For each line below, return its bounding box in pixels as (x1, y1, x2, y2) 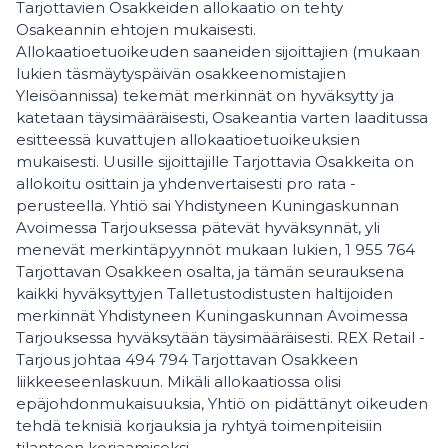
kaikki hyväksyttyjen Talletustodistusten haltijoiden (16, 284, 393, 303)
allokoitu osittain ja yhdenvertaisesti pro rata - (16, 174, 356, 193)
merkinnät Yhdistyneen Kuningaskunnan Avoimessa (16, 306, 408, 325)
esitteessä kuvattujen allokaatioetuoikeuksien (16, 130, 360, 149)
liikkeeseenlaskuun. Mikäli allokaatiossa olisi (16, 372, 341, 391)
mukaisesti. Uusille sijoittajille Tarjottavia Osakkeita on (16, 152, 414, 171)
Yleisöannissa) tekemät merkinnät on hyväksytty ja (16, 86, 394, 105)
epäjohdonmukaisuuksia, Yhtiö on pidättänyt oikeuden (16, 394, 428, 413)
